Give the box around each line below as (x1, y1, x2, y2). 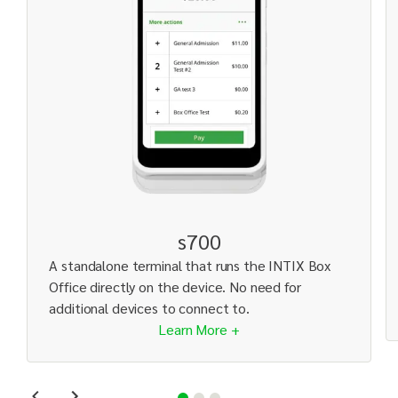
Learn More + (158, 320, 240, 339)
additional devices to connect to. (49, 298, 250, 318)
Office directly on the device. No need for (49, 277, 301, 297)
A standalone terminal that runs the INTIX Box (49, 256, 331, 275)
